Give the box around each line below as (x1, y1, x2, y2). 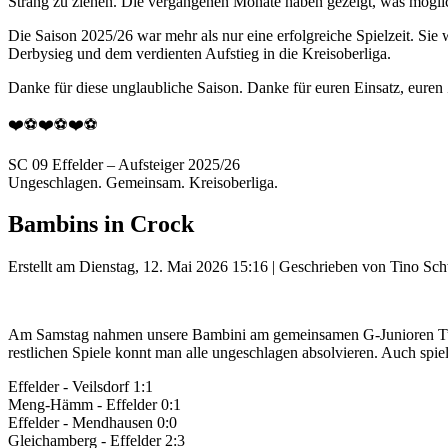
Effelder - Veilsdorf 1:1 (8, 378, 153, 396)
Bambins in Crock (8, 211, 194, 238)
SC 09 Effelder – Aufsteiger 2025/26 (8, 155, 240, 173)
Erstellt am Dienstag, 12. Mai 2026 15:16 (8, 258, 268, 276)
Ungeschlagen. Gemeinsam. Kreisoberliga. (8, 173, 278, 191)
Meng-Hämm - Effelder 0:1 (8, 396, 181, 414)
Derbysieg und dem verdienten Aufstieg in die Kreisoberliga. (8, 44, 391, 62)
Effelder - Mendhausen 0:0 (8, 414, 177, 432)
